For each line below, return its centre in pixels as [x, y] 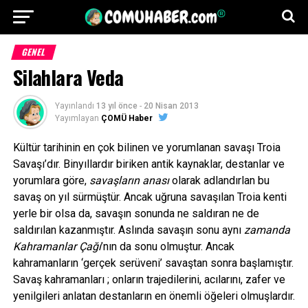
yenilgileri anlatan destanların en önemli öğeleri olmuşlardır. [154, 296]
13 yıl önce [117, 106]
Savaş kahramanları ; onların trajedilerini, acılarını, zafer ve [149, 279]
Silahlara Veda [68, 77]
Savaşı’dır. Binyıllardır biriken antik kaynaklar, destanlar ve [148, 164]
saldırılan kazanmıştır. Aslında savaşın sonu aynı [128, 230]
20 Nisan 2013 [171, 106]
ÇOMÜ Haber [126, 118]
